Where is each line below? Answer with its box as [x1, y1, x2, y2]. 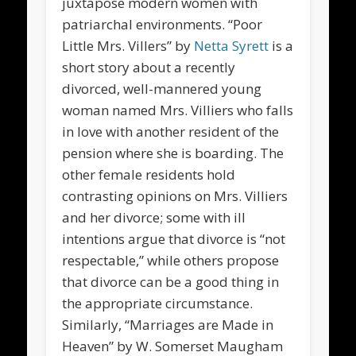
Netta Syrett [194, 37, 269, 56]
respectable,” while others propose [62, 251, 280, 270]
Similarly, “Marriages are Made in [62, 315, 274, 335]
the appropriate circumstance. [62, 294, 253, 313]
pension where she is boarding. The [62, 144, 284, 163]
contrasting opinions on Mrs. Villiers [62, 187, 288, 206]
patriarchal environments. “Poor [62, 15, 263, 34]
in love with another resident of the [62, 122, 280, 141]
